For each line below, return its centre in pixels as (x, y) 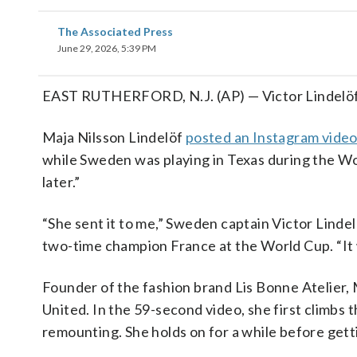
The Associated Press (115, 31)
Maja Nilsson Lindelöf (114, 137)
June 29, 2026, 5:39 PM (107, 48)
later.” (61, 182)
